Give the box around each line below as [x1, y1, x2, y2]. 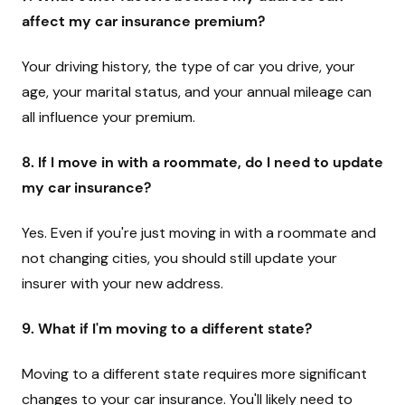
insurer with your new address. [22, 274, 223, 293]
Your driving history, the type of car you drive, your [22, 57, 355, 76]
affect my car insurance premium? [22, 12, 265, 31]
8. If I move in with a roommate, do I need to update [22, 153, 383, 172]
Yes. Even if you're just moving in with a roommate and [22, 223, 376, 242]
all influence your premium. [22, 108, 195, 127]
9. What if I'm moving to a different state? [22, 319, 312, 338]
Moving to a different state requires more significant [22, 364, 367, 383]
